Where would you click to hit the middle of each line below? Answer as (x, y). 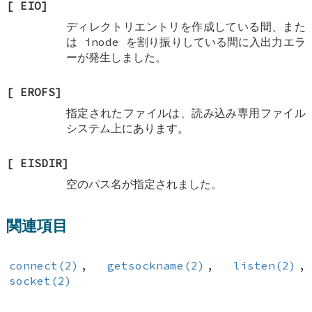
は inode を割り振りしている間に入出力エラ (186, 41)
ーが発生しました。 (116, 57)
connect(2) (44, 265)
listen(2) (265, 265)
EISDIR (41, 163)
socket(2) (40, 280)
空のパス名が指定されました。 (144, 184)
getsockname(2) (156, 265)
